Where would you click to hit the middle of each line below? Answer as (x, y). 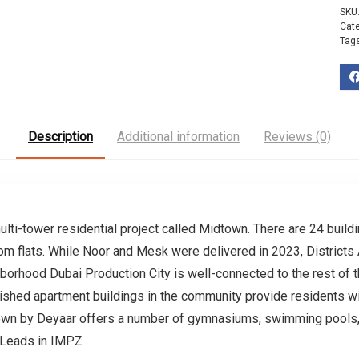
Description (61, 136)
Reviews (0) (297, 136)
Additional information (178, 136)
